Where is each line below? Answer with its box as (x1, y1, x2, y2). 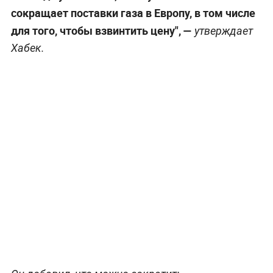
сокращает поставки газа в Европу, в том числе (10, 5, 255, 21)
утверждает (191, 24, 253, 38)
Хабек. (10, 41, 44, 55)
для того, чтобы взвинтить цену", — (10, 23, 192, 38)
